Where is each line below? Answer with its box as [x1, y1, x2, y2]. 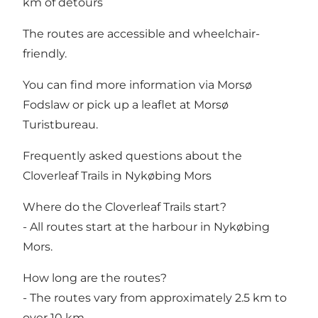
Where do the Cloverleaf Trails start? [23, 199, 226, 214]
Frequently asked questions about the [23, 148, 242, 163]
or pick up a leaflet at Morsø [70, 97, 229, 111]
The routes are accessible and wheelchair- [23, 26, 260, 40]
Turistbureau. [23, 117, 98, 131]
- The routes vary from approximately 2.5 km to [23, 290, 287, 305]
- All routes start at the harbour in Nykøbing [23, 219, 270, 234]
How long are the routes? [23, 270, 167, 285]
